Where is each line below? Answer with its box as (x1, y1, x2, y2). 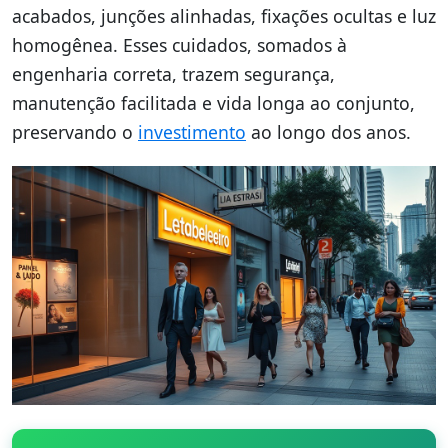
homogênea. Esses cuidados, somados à (12, 33, 347, 58)
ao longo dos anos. (246, 120, 411, 145)
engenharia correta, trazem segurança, (12, 62, 335, 87)
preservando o (12, 120, 138, 145)
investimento (138, 120, 246, 145)
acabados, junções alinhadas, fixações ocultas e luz (12, 4, 436, 29)
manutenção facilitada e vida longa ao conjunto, (12, 91, 415, 116)
